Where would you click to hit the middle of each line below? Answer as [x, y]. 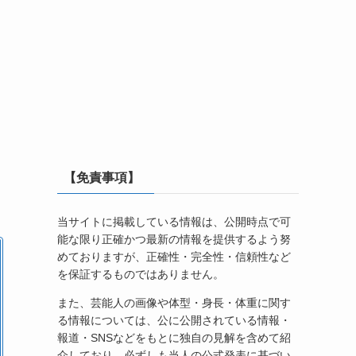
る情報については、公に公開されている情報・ [174, 320]
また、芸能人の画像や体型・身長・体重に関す [174, 302]
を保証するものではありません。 [141, 274]
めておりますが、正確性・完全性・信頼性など [174, 256]
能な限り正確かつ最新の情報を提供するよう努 [174, 239]
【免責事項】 [102, 177]
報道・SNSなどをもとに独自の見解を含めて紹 [174, 337]
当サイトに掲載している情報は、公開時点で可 [174, 221]
